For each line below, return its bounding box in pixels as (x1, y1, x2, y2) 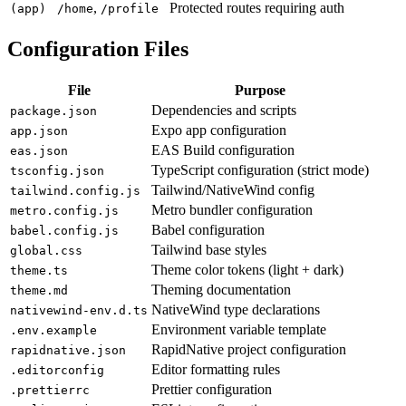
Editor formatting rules (151, 362, 280, 378)
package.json (10, 104, 97, 119)
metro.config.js (10, 204, 119, 218)
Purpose (235, 82, 285, 99)
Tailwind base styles (151, 242, 266, 258)
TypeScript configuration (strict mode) (151, 162, 369, 179)
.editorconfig (10, 363, 104, 378)
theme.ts (10, 264, 68, 278)
